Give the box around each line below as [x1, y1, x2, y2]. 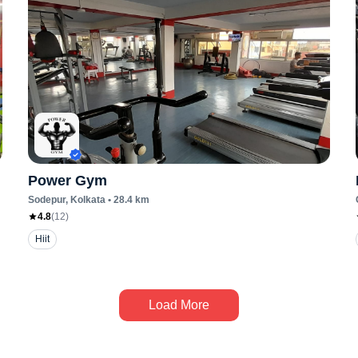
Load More [149, 298, 209, 312]
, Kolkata [65, 194, 105, 205]
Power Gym [27, 173, 107, 189]
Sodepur [27, 194, 66, 205]
